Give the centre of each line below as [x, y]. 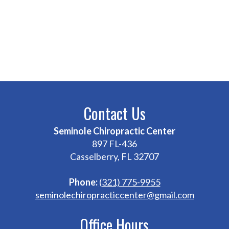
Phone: [83, 182]
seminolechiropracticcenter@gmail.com [114, 195]
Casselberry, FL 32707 [114, 156]
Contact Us [114, 113]
